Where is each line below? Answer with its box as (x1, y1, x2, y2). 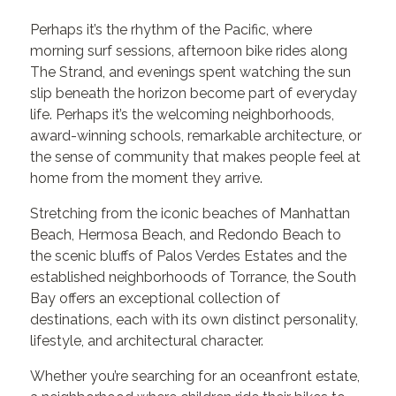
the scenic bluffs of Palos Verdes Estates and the (30, 247, 347, 264)
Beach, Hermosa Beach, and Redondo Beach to (30, 226, 342, 243)
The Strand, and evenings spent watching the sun (30, 64, 352, 80)
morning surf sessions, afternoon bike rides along (30, 42, 348, 59)
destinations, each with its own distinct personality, (30, 311, 359, 328)
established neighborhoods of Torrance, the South (30, 269, 357, 286)
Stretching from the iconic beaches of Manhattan (30, 205, 351, 222)
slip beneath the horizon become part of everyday (30, 85, 358, 102)
